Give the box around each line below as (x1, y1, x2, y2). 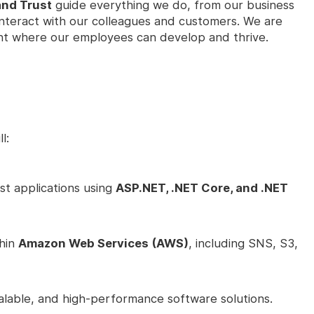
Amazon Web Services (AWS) (18, 235, 189, 250)
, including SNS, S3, (189, 235, 298, 250)
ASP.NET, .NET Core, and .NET (116, 180, 288, 195)
